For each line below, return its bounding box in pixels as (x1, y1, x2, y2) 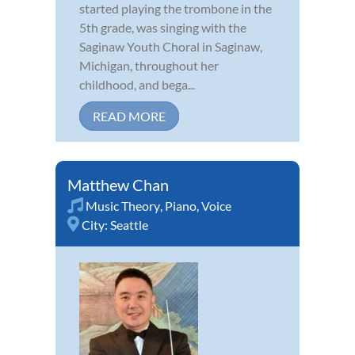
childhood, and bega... (79, 76, 195, 92)
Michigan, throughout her (79, 57, 219, 73)
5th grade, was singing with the (79, 19, 246, 35)
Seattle (110, 216, 148, 232)
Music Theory (86, 197, 160, 213)
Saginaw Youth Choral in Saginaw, (79, 38, 262, 54)
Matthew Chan (67, 174, 169, 194)
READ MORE (93, 108, 166, 124)
